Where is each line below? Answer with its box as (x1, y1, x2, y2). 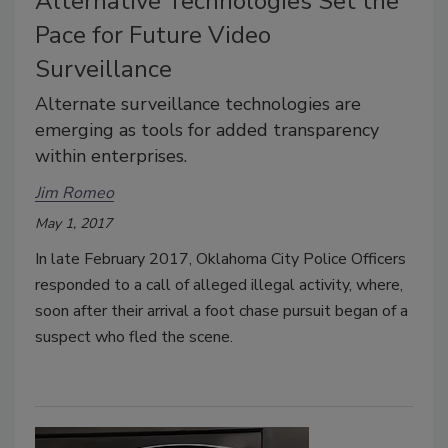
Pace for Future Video (35, 19, 271, 52)
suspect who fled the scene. (35, 326, 233, 349)
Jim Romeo (35, 181, 114, 204)
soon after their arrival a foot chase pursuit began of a (35, 300, 408, 323)
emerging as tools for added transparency (35, 118, 379, 143)
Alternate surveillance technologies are (35, 92, 361, 117)
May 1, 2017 (35, 214, 112, 234)
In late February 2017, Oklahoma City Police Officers (35, 248, 406, 271)
